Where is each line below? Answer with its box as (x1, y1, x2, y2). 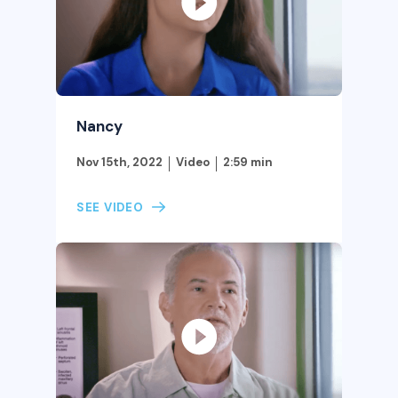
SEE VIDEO (76, 200, 144, 216)
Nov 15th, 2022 (76, 154, 163, 170)
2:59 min (222, 154, 273, 170)
